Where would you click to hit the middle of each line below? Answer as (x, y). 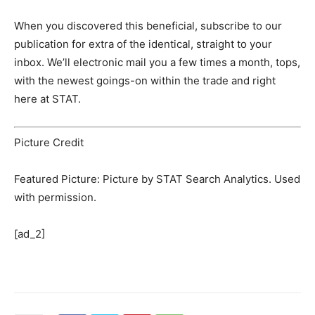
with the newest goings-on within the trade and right (145, 81)
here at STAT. (47, 99)
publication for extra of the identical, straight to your (143, 44)
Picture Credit (49, 142)
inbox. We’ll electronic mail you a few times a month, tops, (157, 63)
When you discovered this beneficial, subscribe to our (148, 26)
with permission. (55, 197)
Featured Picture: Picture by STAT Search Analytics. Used (157, 179)
